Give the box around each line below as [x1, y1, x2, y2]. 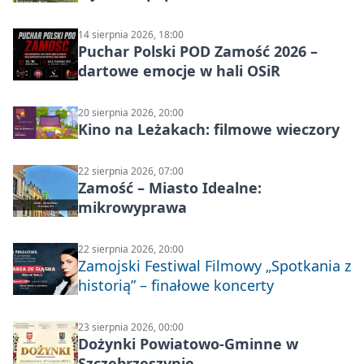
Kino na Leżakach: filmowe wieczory [78, 119, 340, 140]
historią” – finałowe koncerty [78, 275, 274, 296]
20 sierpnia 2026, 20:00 [78, 106, 184, 120]
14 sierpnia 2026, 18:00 [78, 28, 184, 42]
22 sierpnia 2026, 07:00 [78, 164, 184, 179]
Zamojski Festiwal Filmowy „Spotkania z [78, 256, 351, 276]
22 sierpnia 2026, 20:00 [78, 242, 184, 257]
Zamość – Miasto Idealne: [78, 178, 262, 198]
